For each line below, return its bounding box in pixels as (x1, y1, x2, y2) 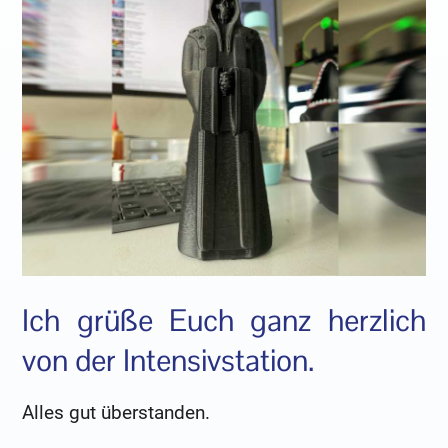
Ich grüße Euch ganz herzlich (22, 301, 426, 341)
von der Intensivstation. (22, 341, 315, 381)
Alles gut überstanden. (22, 400, 211, 424)
